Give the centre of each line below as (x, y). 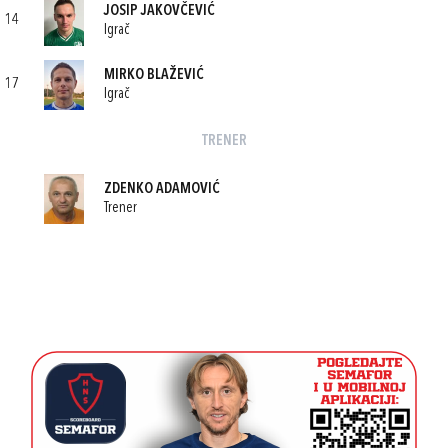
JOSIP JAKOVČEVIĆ (159, 11)
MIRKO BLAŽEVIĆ (154, 75)
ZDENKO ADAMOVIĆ (162, 189)
